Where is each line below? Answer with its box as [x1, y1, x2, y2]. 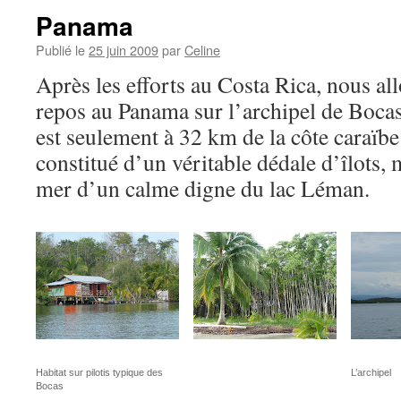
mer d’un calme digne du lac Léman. [36, 173, 370, 203]
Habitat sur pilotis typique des [36, 367, 163, 378]
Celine [184, 40, 220, 59]
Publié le [36, 40, 85, 59]
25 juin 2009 [89, 40, 158, 59]
